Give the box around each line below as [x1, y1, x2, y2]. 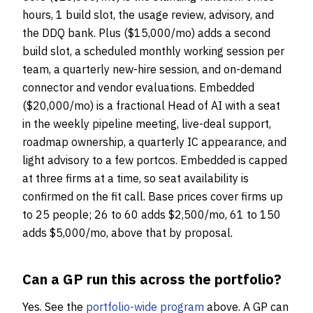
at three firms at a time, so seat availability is [22, 171, 249, 185]
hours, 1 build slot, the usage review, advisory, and [22, 8, 274, 22]
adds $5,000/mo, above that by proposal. [22, 226, 233, 240]
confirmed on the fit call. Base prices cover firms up [22, 189, 283, 203]
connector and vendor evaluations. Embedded [22, 80, 254, 94]
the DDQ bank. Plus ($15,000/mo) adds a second [22, 26, 270, 40]
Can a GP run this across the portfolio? [22, 270, 282, 289]
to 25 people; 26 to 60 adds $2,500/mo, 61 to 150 [22, 208, 281, 221]
